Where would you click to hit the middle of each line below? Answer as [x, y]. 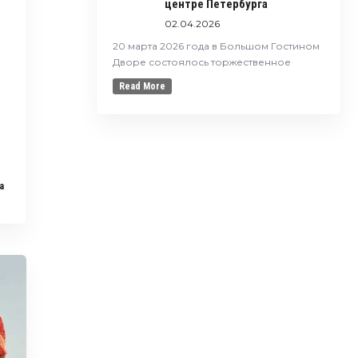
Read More [142, 86]
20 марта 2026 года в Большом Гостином [216, 46]
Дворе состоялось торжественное [201, 62]
